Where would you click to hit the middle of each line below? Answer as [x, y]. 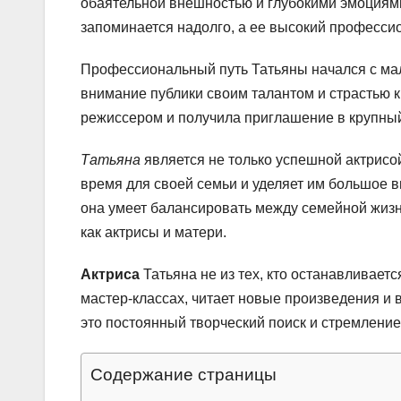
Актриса [110, 274]
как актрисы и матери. [154, 232]
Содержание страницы [183, 374]
